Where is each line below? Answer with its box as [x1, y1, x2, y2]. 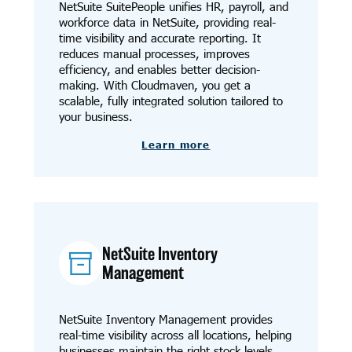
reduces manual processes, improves [58, 46, 250, 62]
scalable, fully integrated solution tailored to [58, 93, 283, 109]
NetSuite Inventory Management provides [58, 311, 273, 328]
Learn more [141, 138, 211, 152]
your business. [58, 108, 133, 125]
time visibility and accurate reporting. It [58, 30, 261, 46]
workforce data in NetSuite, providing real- [58, 14, 276, 31]
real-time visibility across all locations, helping [58, 327, 291, 343]
